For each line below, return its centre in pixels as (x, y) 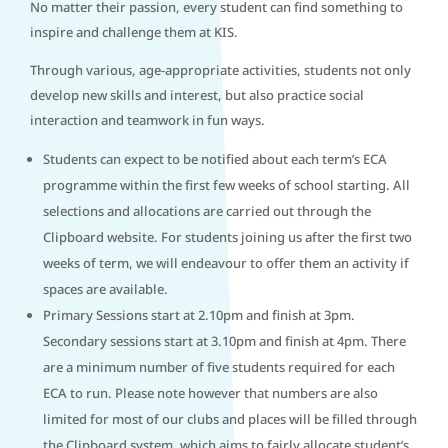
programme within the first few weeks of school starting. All (226, 185)
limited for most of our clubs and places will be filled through (230, 419)
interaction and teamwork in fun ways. (147, 120)
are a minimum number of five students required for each (219, 367)
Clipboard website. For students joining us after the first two (227, 237)
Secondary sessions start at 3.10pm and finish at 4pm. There (224, 341)
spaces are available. (105, 289)
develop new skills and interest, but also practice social (197, 95)
